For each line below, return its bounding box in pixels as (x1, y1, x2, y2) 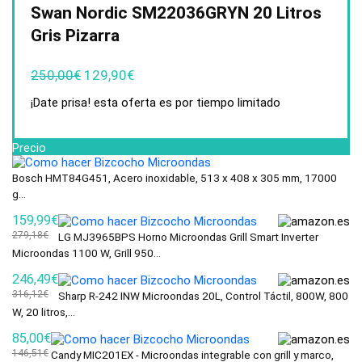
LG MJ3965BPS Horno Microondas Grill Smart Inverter (58, 230, 318, 243)
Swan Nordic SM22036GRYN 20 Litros (31, 3, 322, 23)
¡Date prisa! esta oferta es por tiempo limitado (31, 95, 280, 110)
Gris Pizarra (31, 26, 120, 45)
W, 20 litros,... (12, 305, 75, 318)
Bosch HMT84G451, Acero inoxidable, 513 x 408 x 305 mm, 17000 (12, 171, 337, 184)
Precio (12, 141, 46, 155)
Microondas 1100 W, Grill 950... (12, 246, 161, 259)
